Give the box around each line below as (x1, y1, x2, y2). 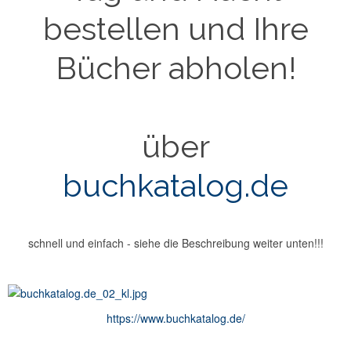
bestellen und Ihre (42, 10, 309, 48)
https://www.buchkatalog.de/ (106, 310, 245, 327)
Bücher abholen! (55, 49, 296, 87)
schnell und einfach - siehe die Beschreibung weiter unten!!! (27, 235, 324, 251)
